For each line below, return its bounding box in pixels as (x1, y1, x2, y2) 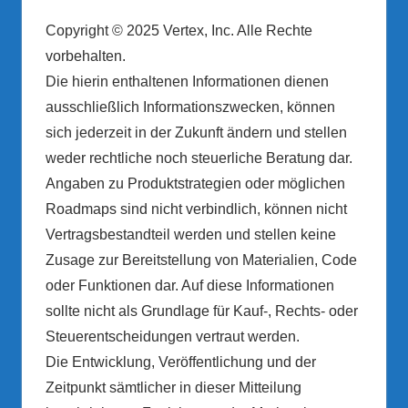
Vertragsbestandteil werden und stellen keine (45, 227, 336, 243)
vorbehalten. (45, 48, 126, 65)
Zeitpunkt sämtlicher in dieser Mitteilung (45, 380, 301, 396)
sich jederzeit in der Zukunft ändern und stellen (45, 125, 347, 141)
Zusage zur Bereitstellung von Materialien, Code (45, 252, 357, 269)
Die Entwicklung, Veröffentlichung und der (45, 354, 316, 371)
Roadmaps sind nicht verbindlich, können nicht (45, 201, 347, 218)
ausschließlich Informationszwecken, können (45, 99, 335, 116)
